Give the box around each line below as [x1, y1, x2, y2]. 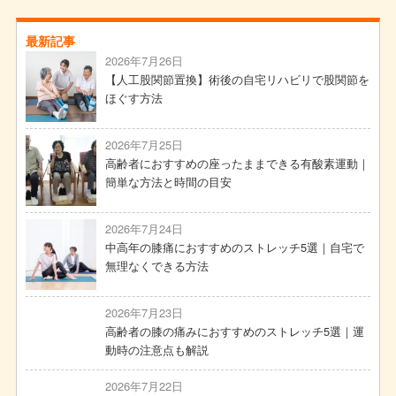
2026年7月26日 [104, 52, 183, 70]
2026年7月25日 [104, 136, 183, 154]
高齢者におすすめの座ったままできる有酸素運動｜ [104, 155, 369, 172]
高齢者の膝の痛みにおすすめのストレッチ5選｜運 [104, 323, 364, 340]
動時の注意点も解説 [104, 341, 209, 359]
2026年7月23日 [104, 304, 183, 322]
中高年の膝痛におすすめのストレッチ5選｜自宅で [104, 239, 364, 256]
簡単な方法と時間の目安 [104, 173, 232, 191]
